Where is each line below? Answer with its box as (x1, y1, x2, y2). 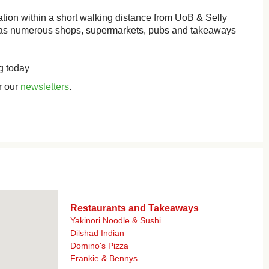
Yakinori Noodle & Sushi (70, 216, 161, 225)
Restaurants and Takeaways (70, 203, 199, 213)
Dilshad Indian (70, 228, 124, 238)
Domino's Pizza (70, 241, 128, 250)
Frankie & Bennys (70, 253, 138, 263)
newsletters (20, 82, 69, 92)
